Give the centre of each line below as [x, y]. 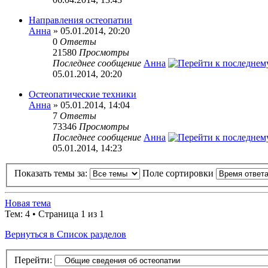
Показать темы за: [52, 173]
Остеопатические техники [83, 94]
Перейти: [33, 260]
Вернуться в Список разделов [66, 234]
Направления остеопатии [80, 20]
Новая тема [28, 203]
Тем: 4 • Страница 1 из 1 [54, 214]
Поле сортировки [179, 173]
